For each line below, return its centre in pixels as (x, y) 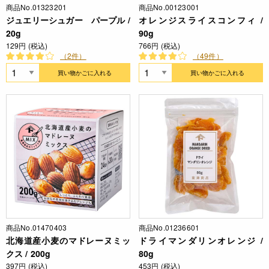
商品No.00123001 (169, 7)
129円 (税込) (27, 46)
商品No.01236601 (169, 228)
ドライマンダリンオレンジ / (201, 240)
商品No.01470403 (37, 228)
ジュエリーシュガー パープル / (68, 20)
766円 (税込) (160, 46)
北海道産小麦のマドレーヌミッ (68, 240)
